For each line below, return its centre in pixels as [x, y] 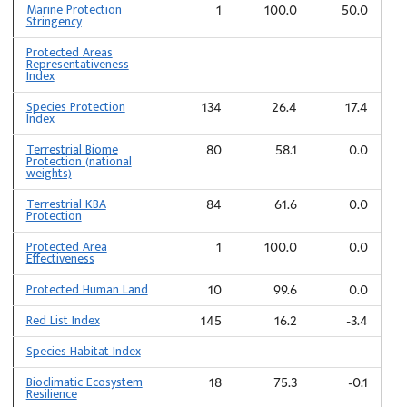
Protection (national [79, 161]
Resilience [51, 394]
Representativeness [77, 64]
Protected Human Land [87, 289]
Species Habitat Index [83, 351]
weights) [49, 173]
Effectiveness [60, 258]
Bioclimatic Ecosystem [84, 382]
